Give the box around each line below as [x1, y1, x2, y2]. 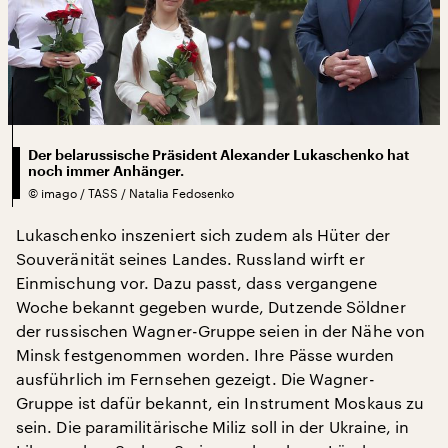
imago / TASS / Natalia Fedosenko [41, 185, 234, 200]
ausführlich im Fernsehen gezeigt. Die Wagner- [16, 368, 375, 388]
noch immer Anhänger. [28, 163, 184, 178]
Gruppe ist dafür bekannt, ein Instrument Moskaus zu [16, 392, 425, 412]
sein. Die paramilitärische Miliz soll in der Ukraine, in [16, 416, 410, 436]
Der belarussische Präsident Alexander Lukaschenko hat [28, 147, 409, 162]
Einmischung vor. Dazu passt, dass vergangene [16, 272, 378, 292]
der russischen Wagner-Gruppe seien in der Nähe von [16, 320, 425, 340]
